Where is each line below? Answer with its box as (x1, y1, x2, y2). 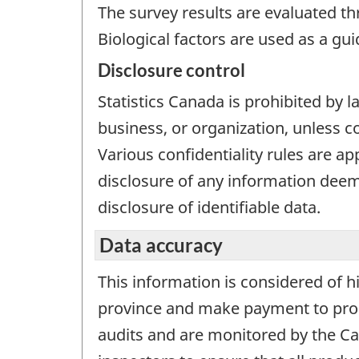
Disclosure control (98, 59, 245, 82)
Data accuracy (99, 232, 223, 256)
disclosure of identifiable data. (98, 196, 321, 219)
